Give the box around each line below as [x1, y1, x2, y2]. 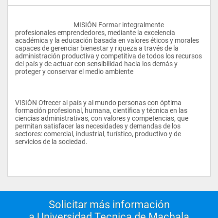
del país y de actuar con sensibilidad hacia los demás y [15, 59, 178, 68]
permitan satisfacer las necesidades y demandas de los [15, 122, 181, 130]
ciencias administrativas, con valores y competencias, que [15, 114, 188, 122]
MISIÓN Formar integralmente [15, 20, 73, 29]
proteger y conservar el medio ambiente [15, 67, 133, 75]
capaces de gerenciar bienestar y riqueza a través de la [15, 44, 179, 52]
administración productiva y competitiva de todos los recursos [15, 52, 202, 60]
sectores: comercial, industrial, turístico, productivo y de [15, 129, 181, 138]
